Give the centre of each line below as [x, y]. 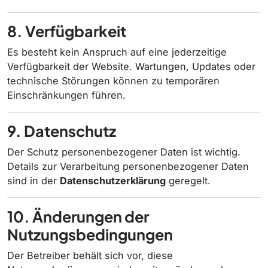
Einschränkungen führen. [66, 95]
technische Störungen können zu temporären [113, 81]
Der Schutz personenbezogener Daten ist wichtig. [124, 152]
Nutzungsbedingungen [90, 234]
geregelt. [188, 181]
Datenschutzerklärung [113, 181]
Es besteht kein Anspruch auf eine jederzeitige [117, 52]
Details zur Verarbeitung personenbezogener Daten [128, 166]
